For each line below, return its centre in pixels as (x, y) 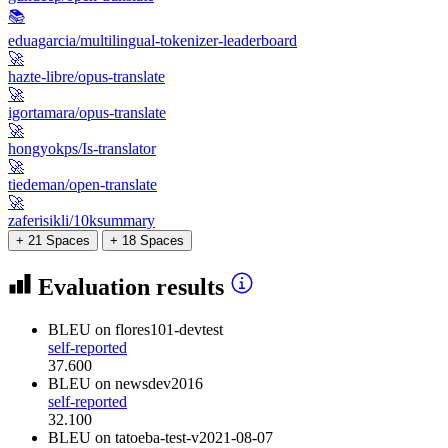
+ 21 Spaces (53, 240)
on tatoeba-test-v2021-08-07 (184, 437)
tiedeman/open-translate (82, 184)
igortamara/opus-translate (87, 112)
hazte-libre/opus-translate (86, 76)
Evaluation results (131, 286)
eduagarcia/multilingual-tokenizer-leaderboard (152, 40)
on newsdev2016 (149, 383)
